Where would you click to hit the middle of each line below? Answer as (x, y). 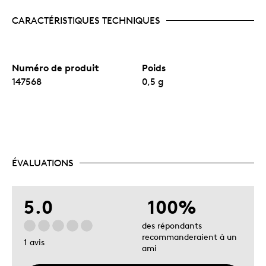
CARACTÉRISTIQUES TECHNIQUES (86, 20)
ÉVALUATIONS (43, 163)
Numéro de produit (56, 67)
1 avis (34, 242)
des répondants (172, 225)
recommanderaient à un (189, 236)
